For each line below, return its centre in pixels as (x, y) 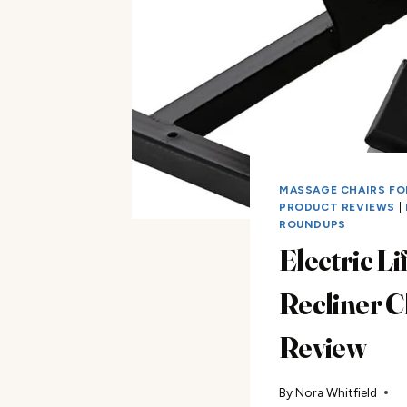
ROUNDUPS (313, 225)
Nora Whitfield (337, 392)
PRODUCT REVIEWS (337, 208)
